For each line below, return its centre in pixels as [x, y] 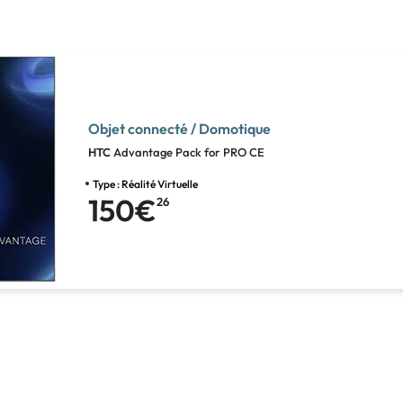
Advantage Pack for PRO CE [189, 152]
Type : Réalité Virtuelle [145, 184]
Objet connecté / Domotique [179, 129]
